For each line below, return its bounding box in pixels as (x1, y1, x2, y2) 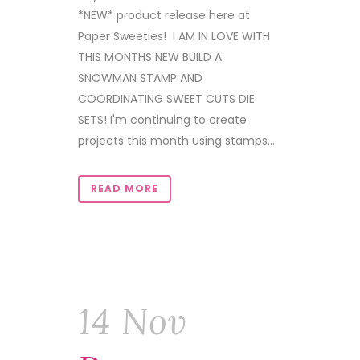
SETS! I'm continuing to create (78, 112, 247, 128)
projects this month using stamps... (78, 133, 275, 149)
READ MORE (91, 182, 158, 195)
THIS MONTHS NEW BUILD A (78, 49, 222, 65)
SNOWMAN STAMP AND (78, 70, 202, 86)
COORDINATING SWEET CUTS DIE (78, 91, 255, 107)
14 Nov (78, 299, 187, 344)
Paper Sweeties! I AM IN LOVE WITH (78, 28, 270, 44)
